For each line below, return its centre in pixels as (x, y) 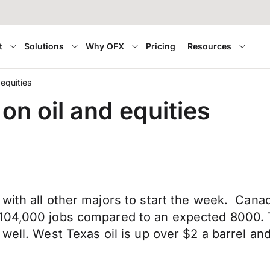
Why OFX (105, 46)
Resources (210, 46)
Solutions (44, 46)
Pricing (161, 46)
